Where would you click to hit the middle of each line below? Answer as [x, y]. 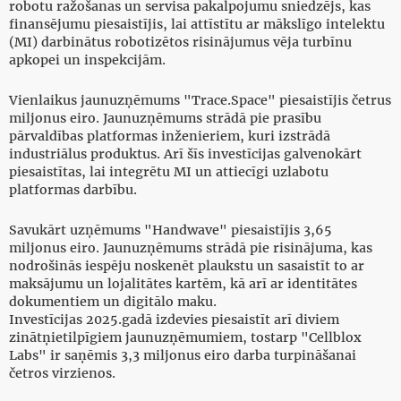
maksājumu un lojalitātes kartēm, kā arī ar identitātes [183, 284]
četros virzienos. [62, 374]
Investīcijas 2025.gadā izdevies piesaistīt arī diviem [174, 320]
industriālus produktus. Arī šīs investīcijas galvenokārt [185, 154]
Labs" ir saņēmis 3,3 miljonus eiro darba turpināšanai [183, 356]
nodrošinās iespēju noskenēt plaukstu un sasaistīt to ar [187, 266]
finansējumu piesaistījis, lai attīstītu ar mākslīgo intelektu [197, 25]
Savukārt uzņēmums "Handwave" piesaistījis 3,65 [171, 230]
